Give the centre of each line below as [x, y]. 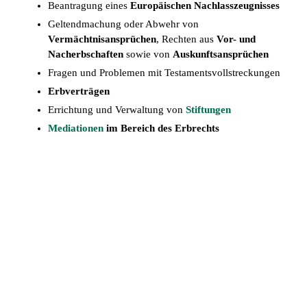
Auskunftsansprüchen [220, 54]
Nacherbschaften [85, 54]
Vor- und [236, 39]
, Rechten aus [186, 39]
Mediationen [75, 128]
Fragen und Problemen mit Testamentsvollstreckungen [164, 73]
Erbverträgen [78, 91]
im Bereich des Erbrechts [161, 128]
